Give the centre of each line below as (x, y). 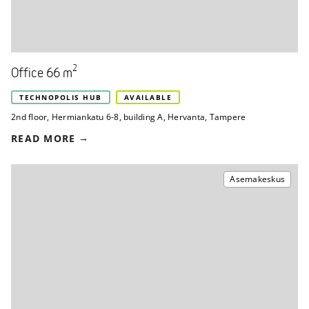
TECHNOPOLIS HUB (61, 98)
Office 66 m (42, 74)
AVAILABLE (148, 98)
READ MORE (43, 139)
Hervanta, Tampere (207, 117)
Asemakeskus (257, 179)
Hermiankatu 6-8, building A (107, 117)
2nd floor (29, 117)
